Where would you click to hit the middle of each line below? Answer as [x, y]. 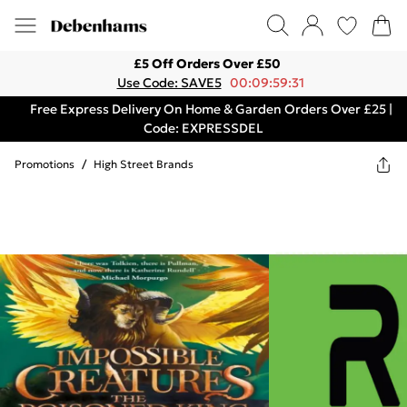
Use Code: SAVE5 [169, 83]
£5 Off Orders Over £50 [207, 64]
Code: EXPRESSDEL [203, 128]
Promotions [45, 164]
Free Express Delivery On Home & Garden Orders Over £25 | [211, 109]
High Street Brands [144, 164]
